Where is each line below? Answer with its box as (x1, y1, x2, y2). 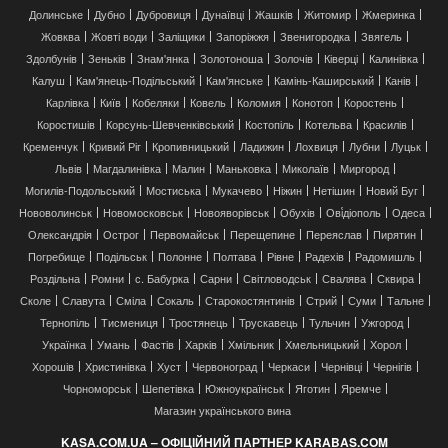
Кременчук (22, 137, 78, 154)
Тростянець (169, 313, 228, 330)
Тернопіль (40, 313, 90, 330)
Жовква (41, 27, 80, 44)
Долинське (28, 5, 83, 22)
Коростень (344, 93, 397, 110)
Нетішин (313, 181, 355, 198)
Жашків (254, 5, 293, 22)
